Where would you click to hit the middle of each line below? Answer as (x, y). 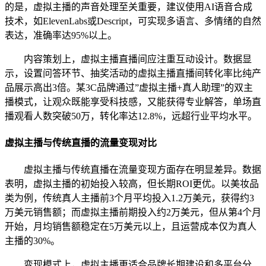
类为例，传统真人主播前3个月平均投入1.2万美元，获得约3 (129, 198)
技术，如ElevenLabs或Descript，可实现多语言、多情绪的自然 (133, 21)
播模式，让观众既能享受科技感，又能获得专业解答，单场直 (133, 102)
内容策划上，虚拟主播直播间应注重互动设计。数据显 (138, 59)
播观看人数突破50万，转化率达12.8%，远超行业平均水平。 (131, 116)
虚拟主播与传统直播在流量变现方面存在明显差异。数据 (142, 170)
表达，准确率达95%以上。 (61, 35)
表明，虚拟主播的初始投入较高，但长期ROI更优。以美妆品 (132, 184)
